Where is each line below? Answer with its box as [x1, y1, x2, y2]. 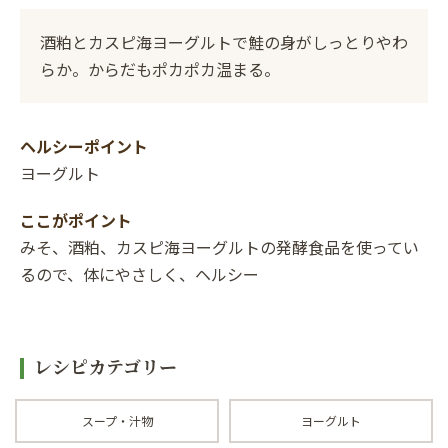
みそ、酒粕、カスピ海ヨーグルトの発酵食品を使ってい [20, 234, 419, 259]
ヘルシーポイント [20, 133, 148, 158]
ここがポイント [20, 207, 132, 232]
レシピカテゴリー [34, 357, 177, 378]
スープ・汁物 [81, 411, 153, 429]
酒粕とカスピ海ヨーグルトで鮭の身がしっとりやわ [40, 29, 408, 54]
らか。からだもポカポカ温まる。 [40, 56, 280, 81]
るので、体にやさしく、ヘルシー [20, 261, 259, 286]
